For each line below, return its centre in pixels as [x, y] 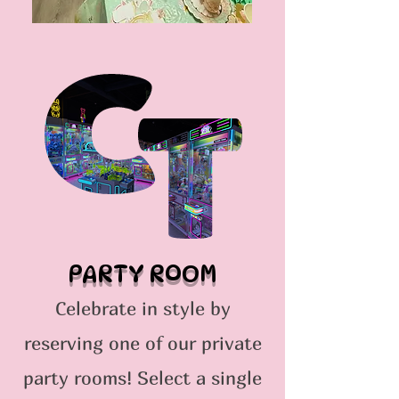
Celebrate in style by [142, 309]
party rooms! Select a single [142, 378]
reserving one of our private [142, 343]
